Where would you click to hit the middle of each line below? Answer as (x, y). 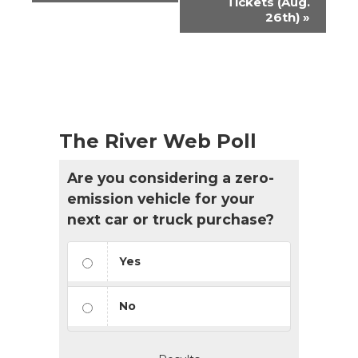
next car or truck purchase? (171, 220)
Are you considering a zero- (171, 178)
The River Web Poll (158, 141)
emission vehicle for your (161, 199)
